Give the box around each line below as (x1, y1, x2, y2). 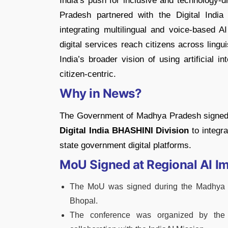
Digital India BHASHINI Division (60, 125, 189, 135)
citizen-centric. (60, 69, 116, 79)
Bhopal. (70, 196, 98, 205)
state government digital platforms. (60, 140, 191, 150)
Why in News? (60, 85, 142, 101)
